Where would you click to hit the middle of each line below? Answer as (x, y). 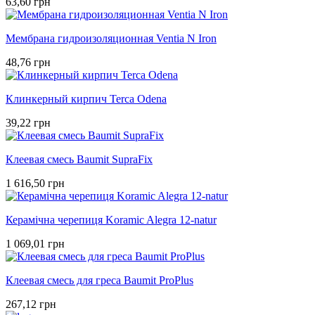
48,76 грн (28, 62)
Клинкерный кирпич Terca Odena (86, 98)
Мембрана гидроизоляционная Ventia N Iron (111, 38)
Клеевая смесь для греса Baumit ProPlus (99, 280)
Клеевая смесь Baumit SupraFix (79, 159)
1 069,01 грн (35, 243)
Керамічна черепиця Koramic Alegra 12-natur (111, 219)
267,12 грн (31, 304)
